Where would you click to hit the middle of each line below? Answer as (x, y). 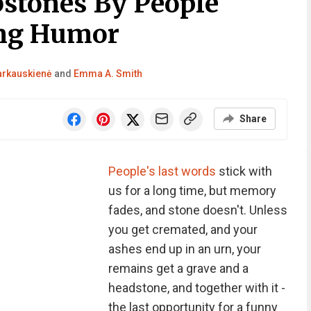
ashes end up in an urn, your (184, 249)
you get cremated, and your (183, 229)
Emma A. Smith (108, 74)
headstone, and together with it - (196, 288)
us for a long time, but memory (192, 191)
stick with (244, 171)
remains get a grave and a (178, 268)
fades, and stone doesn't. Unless (197, 210)
